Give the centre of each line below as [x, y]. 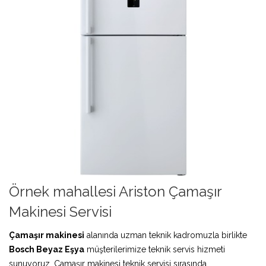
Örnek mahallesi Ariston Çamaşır [115, 191]
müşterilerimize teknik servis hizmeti [155, 249]
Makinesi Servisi [60, 211]
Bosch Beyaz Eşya [47, 249]
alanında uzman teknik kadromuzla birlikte [166, 235]
